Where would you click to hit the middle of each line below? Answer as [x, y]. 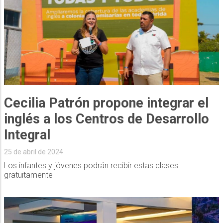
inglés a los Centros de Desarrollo [106, 119]
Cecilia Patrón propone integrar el [106, 103]
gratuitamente [28, 175]
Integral [27, 135]
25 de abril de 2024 [33, 152]
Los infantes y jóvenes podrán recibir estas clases [91, 165]
